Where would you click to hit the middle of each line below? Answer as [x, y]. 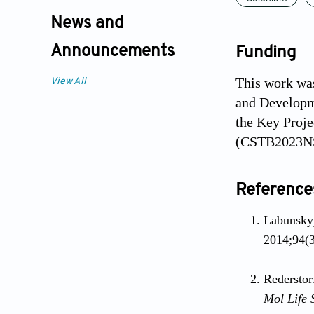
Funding [266, 53]
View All [68, 81]
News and [87, 23]
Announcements [112, 52]
